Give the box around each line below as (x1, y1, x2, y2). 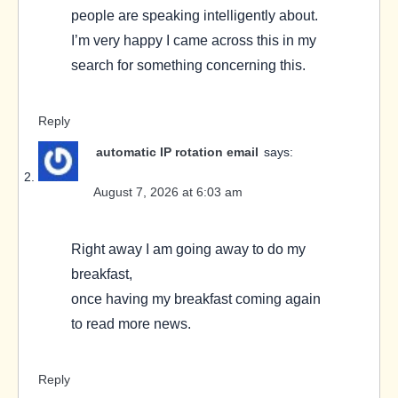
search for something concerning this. (71, 57, 306, 74)
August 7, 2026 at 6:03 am (93, 185, 243, 200)
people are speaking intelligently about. (71, 7, 318, 24)
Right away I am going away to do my (71, 241, 306, 258)
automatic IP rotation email (96, 145, 259, 160)
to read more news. (71, 315, 191, 332)
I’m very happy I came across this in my (71, 32, 316, 49)
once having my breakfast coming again (71, 291, 321, 307)
